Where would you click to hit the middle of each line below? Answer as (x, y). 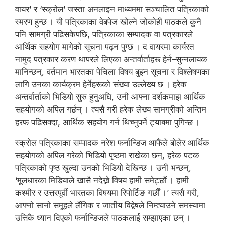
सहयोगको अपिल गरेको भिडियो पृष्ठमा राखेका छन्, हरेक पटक (107, 155)
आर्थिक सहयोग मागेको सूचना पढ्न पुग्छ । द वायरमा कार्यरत (105, 46)
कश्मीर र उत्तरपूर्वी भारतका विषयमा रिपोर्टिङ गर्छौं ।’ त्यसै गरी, (107, 193)
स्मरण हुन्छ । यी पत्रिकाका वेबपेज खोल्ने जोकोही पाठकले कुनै (108, 21)
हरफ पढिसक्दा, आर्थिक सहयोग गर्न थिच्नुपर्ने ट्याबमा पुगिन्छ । (107, 122)
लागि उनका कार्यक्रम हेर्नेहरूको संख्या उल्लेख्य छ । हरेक (101, 84)
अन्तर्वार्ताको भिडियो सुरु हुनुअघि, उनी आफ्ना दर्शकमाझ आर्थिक (110, 97)
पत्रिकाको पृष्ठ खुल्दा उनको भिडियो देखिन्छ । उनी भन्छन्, (103, 167)
